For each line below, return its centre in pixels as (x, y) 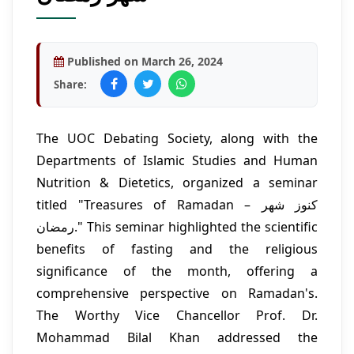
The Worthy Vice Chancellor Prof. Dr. (177, 316)
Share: (70, 85)
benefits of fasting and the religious (177, 249)
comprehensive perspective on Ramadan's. (177, 294)
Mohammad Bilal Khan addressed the (177, 338)
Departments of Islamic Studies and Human (177, 161)
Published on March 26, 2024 (143, 62)
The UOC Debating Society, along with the (177, 139)
